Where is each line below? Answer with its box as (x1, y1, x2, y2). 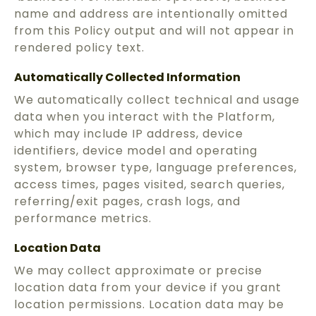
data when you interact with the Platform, (14, 109, 275, 126)
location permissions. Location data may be (14, 296, 284, 313)
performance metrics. (14, 210, 152, 227)
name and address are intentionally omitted (14, 6, 288, 23)
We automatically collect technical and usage (14, 92, 300, 109)
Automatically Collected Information (14, 69, 241, 86)
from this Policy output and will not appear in (14, 23, 294, 39)
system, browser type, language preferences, (14, 159, 297, 176)
